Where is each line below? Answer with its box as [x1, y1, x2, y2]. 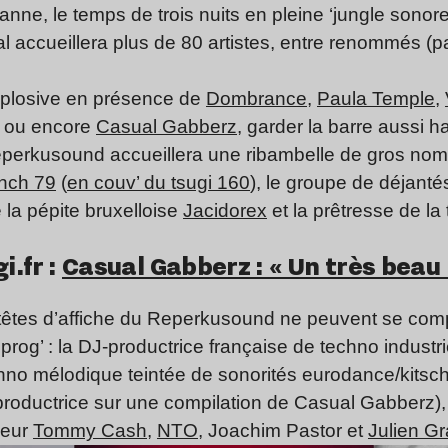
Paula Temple [317, 88, 435, 110]
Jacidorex [183, 200, 267, 222]
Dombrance [206, 88, 307, 110]
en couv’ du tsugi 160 [67, 172, 250, 194]
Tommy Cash [33, 420, 147, 442]
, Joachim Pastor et [198, 420, 368, 442]
